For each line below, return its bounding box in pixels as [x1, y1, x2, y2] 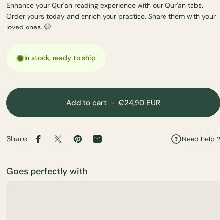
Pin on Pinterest [77, 138, 133, 149]
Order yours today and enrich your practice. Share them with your [6, 12, 216, 21]
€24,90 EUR [118, 97, 160, 108]
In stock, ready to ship [24, 54, 96, 62]
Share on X [57, 138, 96, 149]
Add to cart [66, 97, 107, 108]
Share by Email [96, 138, 150, 149]
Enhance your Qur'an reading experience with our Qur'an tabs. [6, 1, 203, 10]
